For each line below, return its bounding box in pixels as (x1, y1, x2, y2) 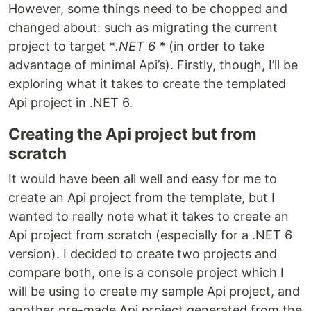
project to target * (8, 39, 115, 54)
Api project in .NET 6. (8, 95, 133, 110)
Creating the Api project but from (8, 124, 257, 144)
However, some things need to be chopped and (8, 1, 287, 17)
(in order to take (165, 39, 264, 54)
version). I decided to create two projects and (8, 246, 277, 262)
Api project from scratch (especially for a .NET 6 (8, 228, 292, 243)
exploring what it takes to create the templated (8, 76, 286, 92)
